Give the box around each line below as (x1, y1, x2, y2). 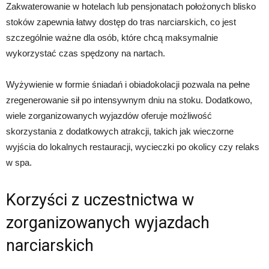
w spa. (6, 157, 32, 168)
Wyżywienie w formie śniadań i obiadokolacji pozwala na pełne (6, 79, 250, 89)
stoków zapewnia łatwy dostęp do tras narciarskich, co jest (6, 16, 236, 27)
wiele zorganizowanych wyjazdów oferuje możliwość (6, 110, 212, 121)
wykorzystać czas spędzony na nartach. (6, 47, 165, 58)
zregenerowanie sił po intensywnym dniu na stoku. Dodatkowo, (6, 94, 252, 105)
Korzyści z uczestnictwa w (6, 190, 194, 210)
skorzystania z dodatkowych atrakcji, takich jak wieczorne (6, 125, 234, 136)
